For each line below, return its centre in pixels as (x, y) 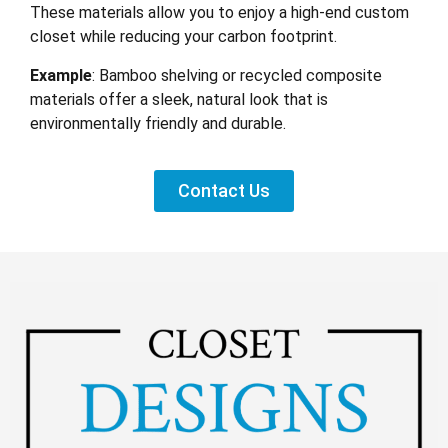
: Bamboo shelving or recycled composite (237, 75)
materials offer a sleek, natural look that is (179, 99)
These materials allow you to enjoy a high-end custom (219, 13)
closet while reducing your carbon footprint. (183, 37)
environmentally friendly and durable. (158, 123)
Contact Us (224, 191)
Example (61, 75)
